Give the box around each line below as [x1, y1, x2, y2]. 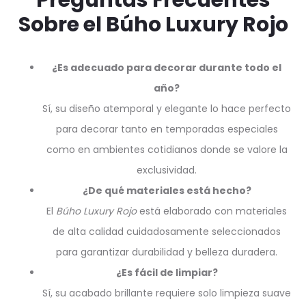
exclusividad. [137, 163, 197, 177]
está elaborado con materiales [137, 204, 287, 218]
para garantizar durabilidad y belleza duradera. [56, 245, 277, 259]
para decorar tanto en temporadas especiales [55, 122, 278, 136]
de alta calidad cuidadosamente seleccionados [53, 225, 281, 238]
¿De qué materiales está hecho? [82, 184, 251, 197]
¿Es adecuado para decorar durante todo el [52, 61, 281, 74]
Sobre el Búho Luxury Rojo [18, 10, 288, 39]
